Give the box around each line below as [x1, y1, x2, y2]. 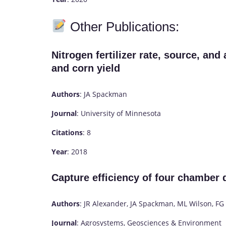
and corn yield [51, 63, 120, 74]
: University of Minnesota [77, 108, 161, 118]
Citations [51, 127, 83, 137]
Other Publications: [66, 19, 179, 34]
